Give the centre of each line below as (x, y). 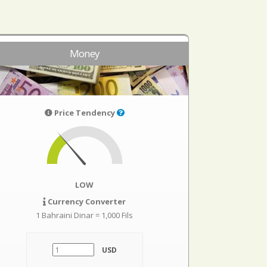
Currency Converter (86, 201)
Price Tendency (84, 113)
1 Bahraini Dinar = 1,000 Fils (85, 215)
